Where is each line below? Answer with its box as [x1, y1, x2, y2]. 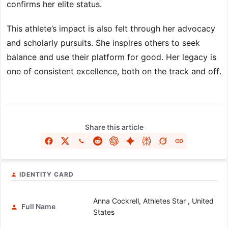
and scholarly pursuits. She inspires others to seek [7, 38, 200, 48]
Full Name [20, 202, 55, 211]
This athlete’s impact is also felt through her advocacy [7, 23, 215, 34]
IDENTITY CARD [19, 170, 74, 179]
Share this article [84, 123, 144, 132]
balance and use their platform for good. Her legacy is [7, 52, 216, 63]
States [93, 208, 115, 217]
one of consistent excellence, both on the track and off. [7, 66, 221, 77]
